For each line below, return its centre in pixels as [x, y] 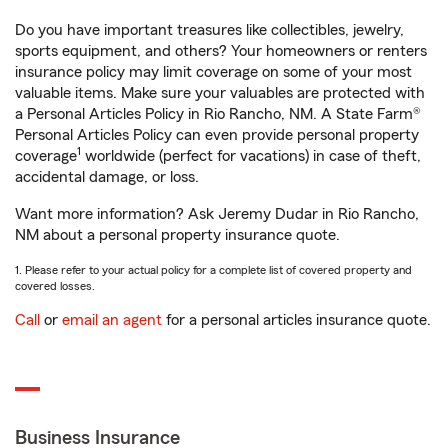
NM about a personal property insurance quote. [177, 235]
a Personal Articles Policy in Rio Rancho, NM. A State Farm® [218, 114]
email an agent [112, 320]
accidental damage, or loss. [107, 177]
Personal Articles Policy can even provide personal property [217, 135]
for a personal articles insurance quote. [296, 320]
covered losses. [55, 286]
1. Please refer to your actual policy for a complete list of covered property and [213, 270]
